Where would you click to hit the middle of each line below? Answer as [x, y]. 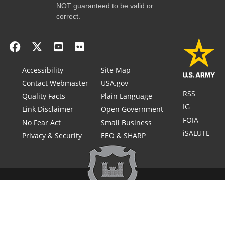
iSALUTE [196, 133]
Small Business [127, 122]
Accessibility [43, 70]
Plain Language [127, 96]
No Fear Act [42, 122]
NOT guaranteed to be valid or [105, 5]
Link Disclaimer [48, 109]
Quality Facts [44, 96]
